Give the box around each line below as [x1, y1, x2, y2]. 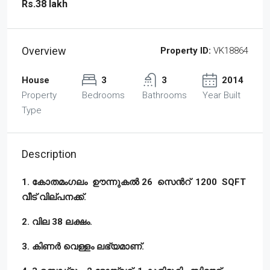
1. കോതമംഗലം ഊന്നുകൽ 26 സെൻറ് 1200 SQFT [22, 176, 246, 187]
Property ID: [160, 45, 211, 56]
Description [22, 147, 77, 160]
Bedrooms [82, 89, 125, 101]
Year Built [202, 89, 240, 101]
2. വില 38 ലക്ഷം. [22, 216, 92, 227]
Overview [22, 44, 66, 57]
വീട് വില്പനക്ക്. [22, 191, 89, 202]
